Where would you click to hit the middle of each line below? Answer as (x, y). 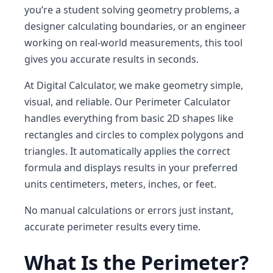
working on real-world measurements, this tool (133, 43)
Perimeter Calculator (183, 102)
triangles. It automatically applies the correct (127, 151)
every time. (174, 227)
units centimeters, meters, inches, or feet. (120, 184)
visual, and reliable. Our (80, 102)
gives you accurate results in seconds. (112, 59)
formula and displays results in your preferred (131, 168)
